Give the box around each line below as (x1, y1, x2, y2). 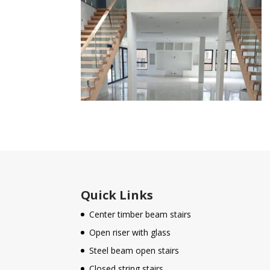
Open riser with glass (89, 227, 171, 239)
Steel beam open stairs (89, 245, 180, 257)
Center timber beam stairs (89, 209, 192, 221)
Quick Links (81, 187, 154, 204)
